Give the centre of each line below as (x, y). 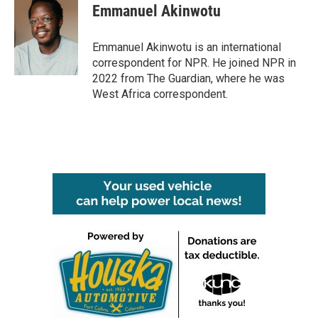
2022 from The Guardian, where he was (188, 78)
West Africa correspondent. (160, 94)
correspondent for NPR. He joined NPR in (194, 63)
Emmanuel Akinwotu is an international (187, 47)
